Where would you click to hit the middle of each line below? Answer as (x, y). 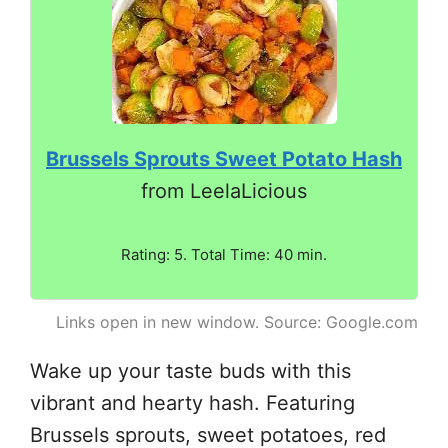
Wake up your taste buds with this (190, 370)
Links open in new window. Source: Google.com (237, 321)
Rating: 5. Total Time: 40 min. (224, 254)
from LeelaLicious (224, 190)
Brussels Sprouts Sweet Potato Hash (224, 158)
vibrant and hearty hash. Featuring (192, 402)
